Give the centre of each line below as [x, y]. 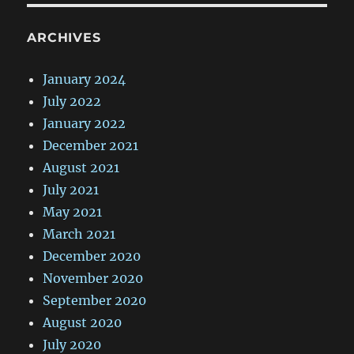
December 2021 [91, 146]
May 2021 [73, 212]
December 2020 [92, 256]
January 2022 [85, 124]
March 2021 [79, 234]
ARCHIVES [64, 38]
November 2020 [93, 279]
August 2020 [83, 323]
